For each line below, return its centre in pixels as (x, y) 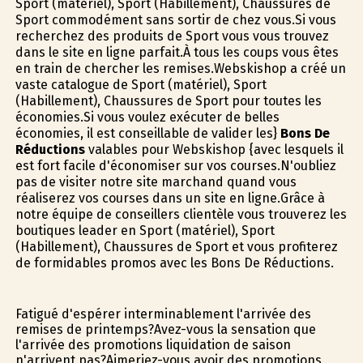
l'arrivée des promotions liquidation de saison (153, 344)
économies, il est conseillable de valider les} (147, 134)
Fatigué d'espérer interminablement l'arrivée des (163, 314)
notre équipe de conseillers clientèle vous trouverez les (181, 215)
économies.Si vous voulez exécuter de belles (147, 117)
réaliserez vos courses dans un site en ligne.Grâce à (170, 199)
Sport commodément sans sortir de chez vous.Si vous (175, 20)
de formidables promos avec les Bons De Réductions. (174, 263)
